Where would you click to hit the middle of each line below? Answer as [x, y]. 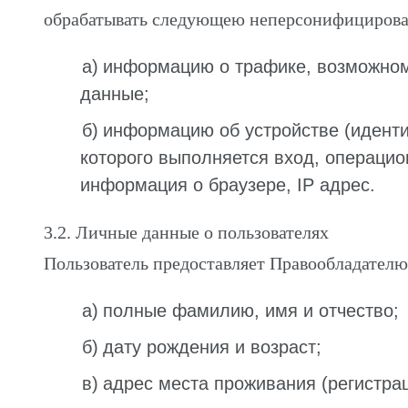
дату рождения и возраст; [212, 347]
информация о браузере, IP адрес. [228, 185]
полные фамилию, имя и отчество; [251, 311]
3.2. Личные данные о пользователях [186, 232]
